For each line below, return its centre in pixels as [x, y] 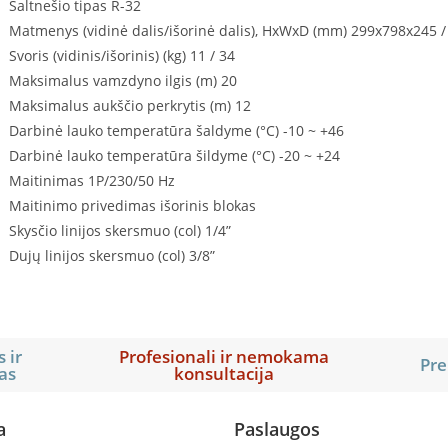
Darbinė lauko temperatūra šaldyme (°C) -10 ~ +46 [176, 130]
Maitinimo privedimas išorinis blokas [132, 205]
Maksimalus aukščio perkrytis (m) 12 [129, 105]
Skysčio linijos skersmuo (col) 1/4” [119, 230]
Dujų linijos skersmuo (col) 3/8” [111, 255]
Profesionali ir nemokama [223, 356]
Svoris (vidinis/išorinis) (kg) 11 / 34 [121, 55]
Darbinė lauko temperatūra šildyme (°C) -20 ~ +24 [174, 155]
